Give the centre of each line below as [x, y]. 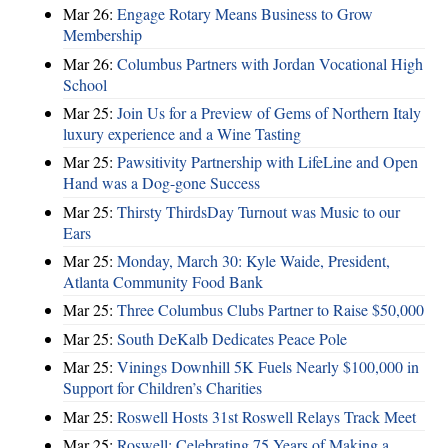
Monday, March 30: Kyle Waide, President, [253, 261]
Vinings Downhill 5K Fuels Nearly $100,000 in [268, 367]
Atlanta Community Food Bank [163, 282]
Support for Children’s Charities [162, 388]
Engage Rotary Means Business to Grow [245, 14]
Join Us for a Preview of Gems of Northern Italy [269, 112]
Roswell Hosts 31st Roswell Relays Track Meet [266, 416]
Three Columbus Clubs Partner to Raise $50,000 [270, 310]
